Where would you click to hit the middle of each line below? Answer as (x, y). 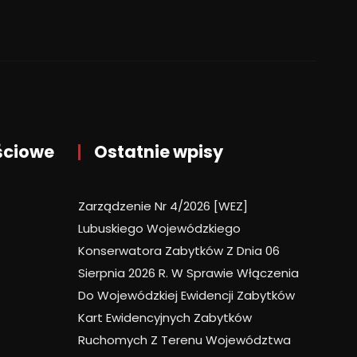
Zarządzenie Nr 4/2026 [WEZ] (163, 206)
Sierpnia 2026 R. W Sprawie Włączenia (188, 273)
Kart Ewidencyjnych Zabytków (165, 318)
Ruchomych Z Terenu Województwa (184, 340)
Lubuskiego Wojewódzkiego (159, 229)
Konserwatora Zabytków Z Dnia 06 (179, 251)
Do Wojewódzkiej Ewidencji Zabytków (186, 296)
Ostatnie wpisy (159, 152)
